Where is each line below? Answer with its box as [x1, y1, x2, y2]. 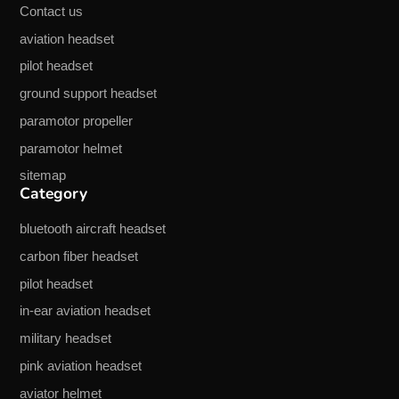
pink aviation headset [20, 357, 142, 373]
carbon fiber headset [20, 248, 139, 264]
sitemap [20, 167, 67, 183]
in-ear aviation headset [20, 303, 151, 319]
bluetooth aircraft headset [20, 220, 167, 236]
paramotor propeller [20, 112, 134, 128]
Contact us [20, 3, 84, 19]
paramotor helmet [20, 140, 123, 156]
